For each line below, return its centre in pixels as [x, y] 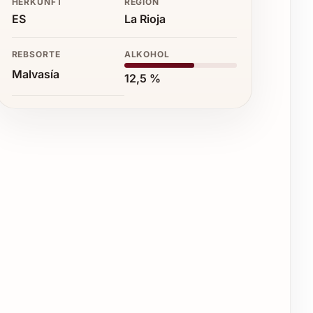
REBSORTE [36, 54]
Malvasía [35, 74]
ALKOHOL [147, 54]
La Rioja [145, 19]
